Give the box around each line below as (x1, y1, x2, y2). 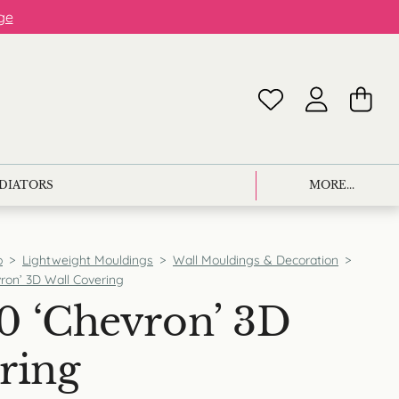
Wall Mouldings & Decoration (173, 252, 338, 268)
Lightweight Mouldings (22, 252, 153, 268)
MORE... (309, 178, 354, 191)
